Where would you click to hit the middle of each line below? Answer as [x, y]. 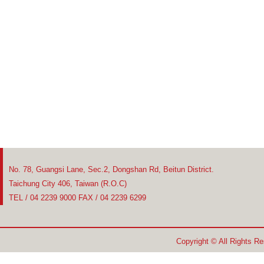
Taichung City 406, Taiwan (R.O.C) [68, 184]
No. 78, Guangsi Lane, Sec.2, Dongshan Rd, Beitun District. [111, 169]
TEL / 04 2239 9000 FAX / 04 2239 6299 [77, 198]
